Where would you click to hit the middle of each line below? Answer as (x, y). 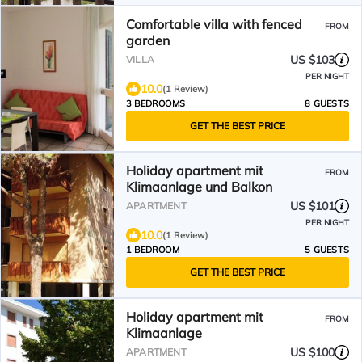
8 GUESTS (327, 103)
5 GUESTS (327, 250)
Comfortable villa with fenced (214, 24)
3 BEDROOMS (156, 103)
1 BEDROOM (153, 250)
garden (148, 40)
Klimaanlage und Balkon (199, 187)
